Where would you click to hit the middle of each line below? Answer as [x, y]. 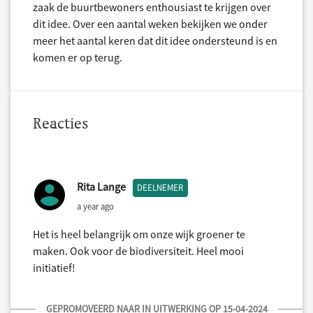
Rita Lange [101, 187]
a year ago [95, 206]
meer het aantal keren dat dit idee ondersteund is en [155, 41]
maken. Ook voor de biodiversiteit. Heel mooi [138, 251]
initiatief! [54, 268]
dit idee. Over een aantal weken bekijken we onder [150, 24]
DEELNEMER [160, 188]
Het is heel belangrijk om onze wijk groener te [139, 234]
